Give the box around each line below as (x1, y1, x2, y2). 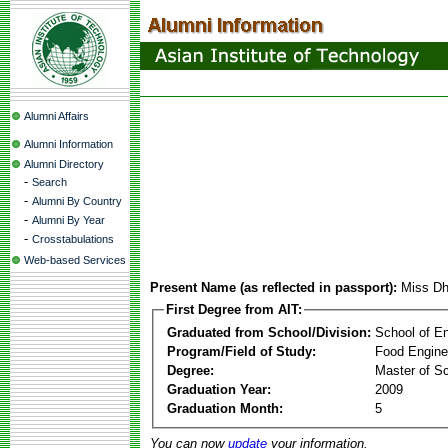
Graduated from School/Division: (167, 324, 371, 340)
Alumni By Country (32, 195, 122, 207)
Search (32, 176, 67, 188)
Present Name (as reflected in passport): (150, 280, 397, 295)
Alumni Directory (24, 158, 104, 170)
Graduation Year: (167, 381, 271, 397)
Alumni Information (24, 138, 113, 150)
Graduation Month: (167, 400, 283, 416)
